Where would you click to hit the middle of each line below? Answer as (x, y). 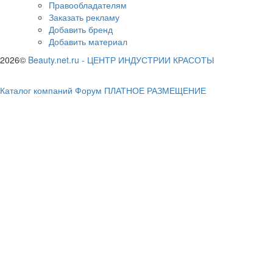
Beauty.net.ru (54, 59)
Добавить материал (88, 41)
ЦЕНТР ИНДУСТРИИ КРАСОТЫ (151, 59)
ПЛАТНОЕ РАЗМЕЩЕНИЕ (155, 90)
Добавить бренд (81, 29)
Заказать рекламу (84, 17)
